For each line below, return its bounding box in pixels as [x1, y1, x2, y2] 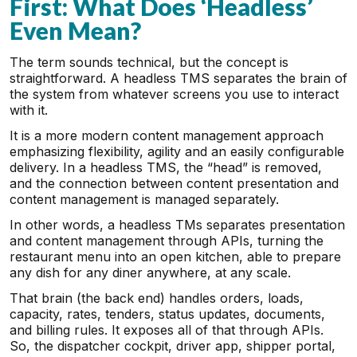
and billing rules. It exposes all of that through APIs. [10, 322, 324, 338]
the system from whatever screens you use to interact [10, 86, 339, 102]
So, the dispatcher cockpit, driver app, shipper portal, [10, 338, 335, 354]
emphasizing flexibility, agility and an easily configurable [10, 143, 344, 159]
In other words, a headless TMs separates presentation [10, 217, 345, 233]
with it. [10, 102, 48, 118]
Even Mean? [10, 16, 141, 45]
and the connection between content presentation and [10, 175, 339, 191]
